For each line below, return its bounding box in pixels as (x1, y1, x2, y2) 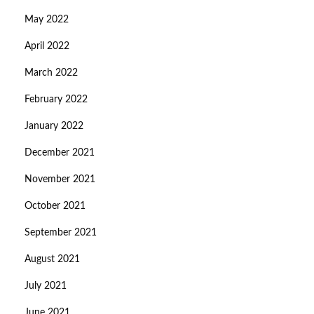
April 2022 (25, 41, 69, 52)
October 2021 (25, 201, 86, 212)
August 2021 (25, 254, 80, 265)
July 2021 (25, 281, 67, 292)
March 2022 (25, 68, 78, 78)
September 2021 (25, 228, 97, 238)
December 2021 (25, 148, 95, 158)
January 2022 (25, 121, 83, 132)
